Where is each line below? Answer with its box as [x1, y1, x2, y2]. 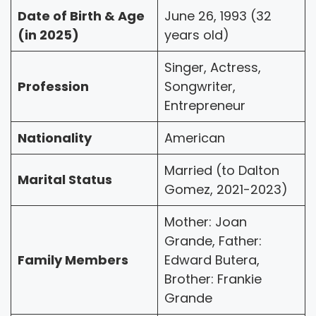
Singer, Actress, [164, 58, 261, 76]
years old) [164, 25, 229, 44]
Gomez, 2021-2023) [164, 180, 288, 198]
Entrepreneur [164, 96, 245, 114]
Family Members [18, 250, 128, 269]
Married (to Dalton [164, 161, 279, 179]
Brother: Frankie [164, 269, 262, 288]
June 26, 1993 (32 [164, 6, 272, 25]
